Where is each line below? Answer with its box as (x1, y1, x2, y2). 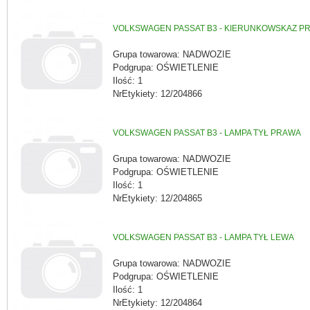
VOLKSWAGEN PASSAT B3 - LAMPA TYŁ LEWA (113, 232, 294, 243)
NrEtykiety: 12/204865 (113, 192, 202, 203)
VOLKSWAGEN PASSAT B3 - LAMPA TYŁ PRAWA (113, 128, 301, 138)
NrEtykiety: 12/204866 (113, 88, 202, 99)
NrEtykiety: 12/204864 (113, 297, 202, 308)
